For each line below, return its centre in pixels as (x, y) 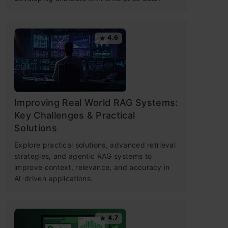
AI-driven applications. (54, 178)
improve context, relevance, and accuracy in (92, 167)
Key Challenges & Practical (75, 115)
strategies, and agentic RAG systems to (83, 156)
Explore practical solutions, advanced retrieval (95, 145)
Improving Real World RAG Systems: (96, 102)
